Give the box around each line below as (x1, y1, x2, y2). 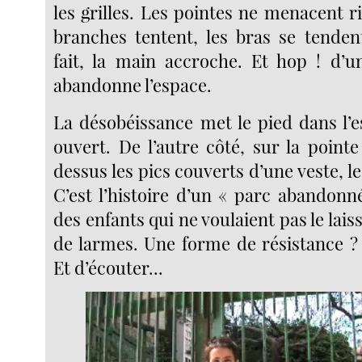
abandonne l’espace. (53, 72, 213, 97)
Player (246, 308, 283, 326)
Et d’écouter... (53, 255, 164, 280)
